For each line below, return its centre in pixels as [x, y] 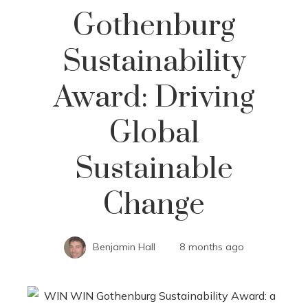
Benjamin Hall [124, 246]
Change [154, 205]
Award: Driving [154, 97]
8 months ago [212, 246]
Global [154, 133]
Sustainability [154, 62]
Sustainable [154, 169]
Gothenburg [154, 26]
